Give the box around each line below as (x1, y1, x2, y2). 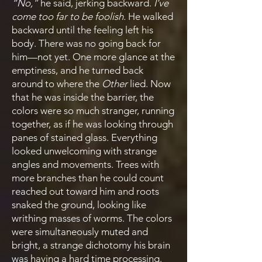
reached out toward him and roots (12, 185, 159, 197)
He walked (126, 11, 173, 22)
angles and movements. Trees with (12, 158, 159, 170)
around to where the (12, 78, 102, 89)
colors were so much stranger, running (12, 105, 174, 116)
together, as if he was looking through (12, 118, 173, 130)
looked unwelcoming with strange (12, 145, 157, 157)
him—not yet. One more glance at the (12, 51, 175, 63)
